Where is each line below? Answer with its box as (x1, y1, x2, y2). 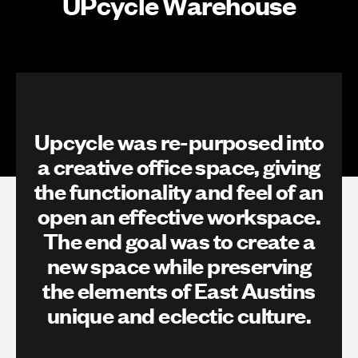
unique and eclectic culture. (46, 299, 312, 328)
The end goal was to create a (42, 225, 316, 254)
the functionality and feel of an (34, 175, 324, 205)
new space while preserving (46, 249, 312, 279)
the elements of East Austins (42, 274, 316, 304)
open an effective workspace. (37, 200, 321, 229)
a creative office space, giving (38, 150, 320, 180)
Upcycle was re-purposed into (34, 125, 324, 155)
